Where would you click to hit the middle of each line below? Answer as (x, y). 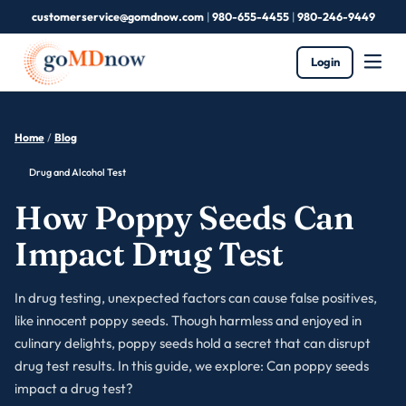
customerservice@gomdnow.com (117, 16)
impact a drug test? (74, 388)
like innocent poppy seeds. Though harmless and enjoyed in (188, 320)
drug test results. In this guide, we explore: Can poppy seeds (192, 365)
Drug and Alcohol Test (77, 172)
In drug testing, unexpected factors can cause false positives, (196, 297)
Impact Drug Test (149, 253)
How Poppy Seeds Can (184, 217)
